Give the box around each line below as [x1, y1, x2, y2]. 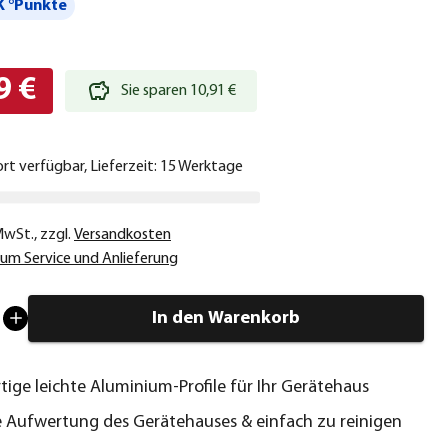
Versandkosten [74, 226, 171, 243]
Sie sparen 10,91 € [121, 82, 236, 99]
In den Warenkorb [152, 308, 300, 328]
